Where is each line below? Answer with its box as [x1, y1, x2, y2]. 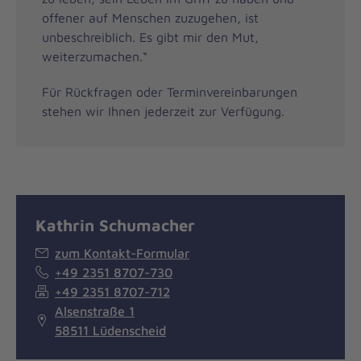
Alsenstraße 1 [55, 303, 135, 318]
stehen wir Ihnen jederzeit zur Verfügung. [42, 103, 284, 118]
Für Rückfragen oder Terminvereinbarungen [42, 84, 297, 99]
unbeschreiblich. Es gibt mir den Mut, [42, 29, 259, 44]
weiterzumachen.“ [42, 48, 147, 64]
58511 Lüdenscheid [55, 322, 166, 338]
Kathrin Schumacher [35, 214, 195, 234]
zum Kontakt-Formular [55, 245, 189, 260]
